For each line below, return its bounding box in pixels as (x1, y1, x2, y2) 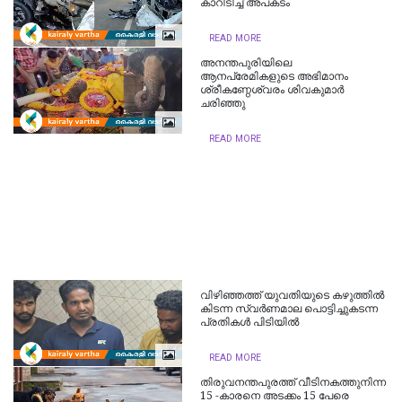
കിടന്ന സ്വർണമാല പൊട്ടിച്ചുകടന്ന (200, 301, 379, 315)
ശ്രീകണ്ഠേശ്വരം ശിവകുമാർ (200, 83, 345, 96)
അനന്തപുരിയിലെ (200, 56, 293, 69)
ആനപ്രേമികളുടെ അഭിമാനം (200, 69, 349, 83)
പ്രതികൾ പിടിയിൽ (200, 315, 300, 328)
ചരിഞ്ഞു (200, 96, 246, 109)
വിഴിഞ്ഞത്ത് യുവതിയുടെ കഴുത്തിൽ (200, 288, 385, 301)
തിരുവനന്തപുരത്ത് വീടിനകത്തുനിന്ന (200, 375, 387, 389)
